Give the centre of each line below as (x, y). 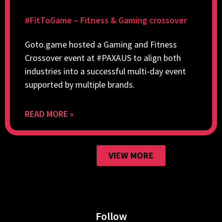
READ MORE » (49, 114)
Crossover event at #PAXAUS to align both (103, 58)
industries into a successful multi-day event (105, 71)
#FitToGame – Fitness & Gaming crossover (106, 20)
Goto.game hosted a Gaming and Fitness (101, 45)
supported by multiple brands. (80, 85)
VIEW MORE (131, 156)
